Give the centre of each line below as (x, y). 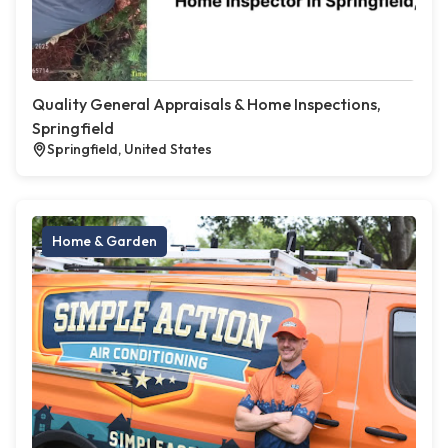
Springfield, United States (129, 149)
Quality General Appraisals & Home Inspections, (206, 104)
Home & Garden (104, 241)
